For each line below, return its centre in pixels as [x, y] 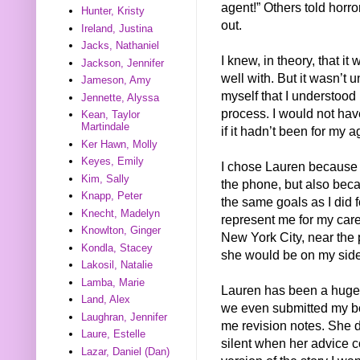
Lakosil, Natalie [117, 265]
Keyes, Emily [113, 162]
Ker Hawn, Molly [120, 144]
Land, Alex [106, 300]
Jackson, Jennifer [123, 63]
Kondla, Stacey [117, 247]
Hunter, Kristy [113, 11]
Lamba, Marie [113, 282]
